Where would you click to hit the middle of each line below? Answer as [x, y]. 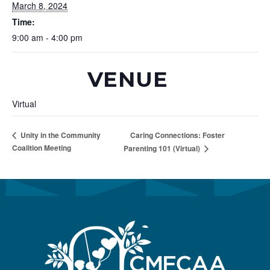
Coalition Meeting [42, 148]
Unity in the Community [60, 135]
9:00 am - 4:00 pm [47, 38]
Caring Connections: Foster [178, 135]
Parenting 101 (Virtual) [163, 149]
